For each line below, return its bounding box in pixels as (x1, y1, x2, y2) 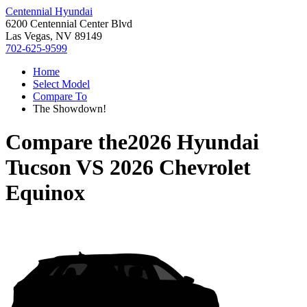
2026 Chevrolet (110, 155, 251, 180)
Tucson (5, 155, 71, 180)
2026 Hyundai (127, 130, 259, 155)
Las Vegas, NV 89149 (5, 30, 102, 42)
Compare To (33, 90, 87, 102)
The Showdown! (33, 103, 106, 114)
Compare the (5, 130, 127, 155)
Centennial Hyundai (5, 5, 93, 17)
